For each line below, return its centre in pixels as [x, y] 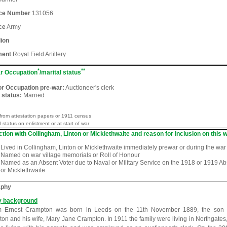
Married [33, 95]
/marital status [60, 72]
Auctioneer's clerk [89, 88]
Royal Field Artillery [39, 54]
